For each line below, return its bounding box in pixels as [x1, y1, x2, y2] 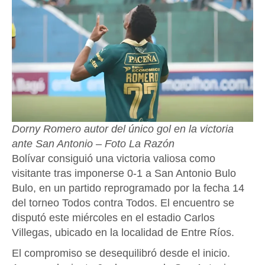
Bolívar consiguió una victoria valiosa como [12, 152, 215, 164]
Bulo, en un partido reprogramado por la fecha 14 [12, 182, 244, 194]
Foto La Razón [105, 137, 174, 150]
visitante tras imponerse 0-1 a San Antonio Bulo [12, 167, 236, 179]
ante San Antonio [12, 137, 93, 150]
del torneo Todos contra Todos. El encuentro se [12, 196, 234, 209]
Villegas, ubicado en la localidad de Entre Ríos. [12, 226, 234, 238]
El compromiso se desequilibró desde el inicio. [12, 247, 230, 259]
